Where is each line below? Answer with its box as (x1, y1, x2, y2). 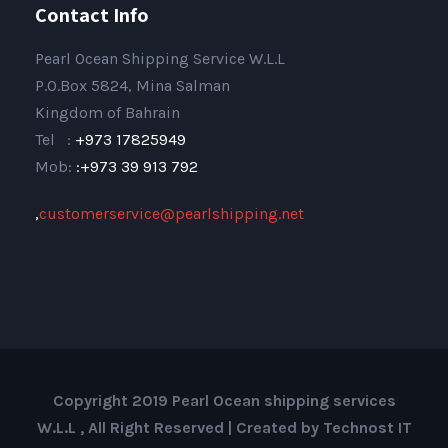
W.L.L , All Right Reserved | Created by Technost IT (36, 417, 412, 437)
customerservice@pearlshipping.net (39, 203, 304, 223)
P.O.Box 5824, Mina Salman (35, 75, 230, 95)
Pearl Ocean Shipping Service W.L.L (35, 48, 285, 68)
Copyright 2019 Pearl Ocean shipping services (52, 390, 396, 410)
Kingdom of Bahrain (35, 102, 180, 122)
